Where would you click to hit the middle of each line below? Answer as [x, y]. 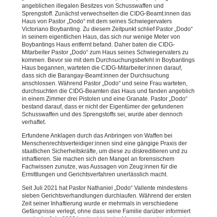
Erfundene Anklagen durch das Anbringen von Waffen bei [97, 136]
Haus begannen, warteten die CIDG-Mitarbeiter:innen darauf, [102, 68]
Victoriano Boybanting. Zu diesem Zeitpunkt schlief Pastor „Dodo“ [107, 29]
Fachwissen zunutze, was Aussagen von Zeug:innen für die [99, 167]
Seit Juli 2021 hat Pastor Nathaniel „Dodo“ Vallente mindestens [104, 188]
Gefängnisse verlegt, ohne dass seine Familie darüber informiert [106, 211]
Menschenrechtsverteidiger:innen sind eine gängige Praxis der [104, 143]
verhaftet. [34, 122]
